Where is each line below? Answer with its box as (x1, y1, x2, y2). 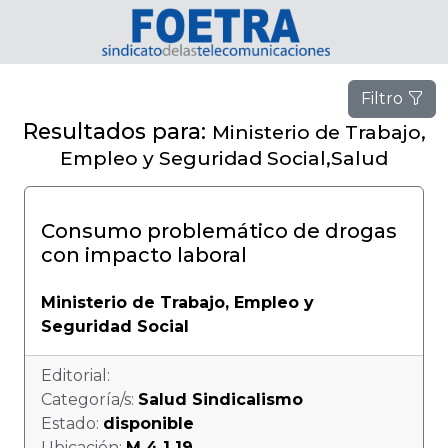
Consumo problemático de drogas (41, 219, 397, 243)
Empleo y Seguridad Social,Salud (60, 147, 388, 170)
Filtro (361, 89, 407, 108)
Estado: (41, 414, 103, 433)
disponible (103, 414, 194, 433)
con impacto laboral (41, 243, 247, 267)
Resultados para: (22, 118, 212, 144)
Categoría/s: (41, 390, 138, 409)
